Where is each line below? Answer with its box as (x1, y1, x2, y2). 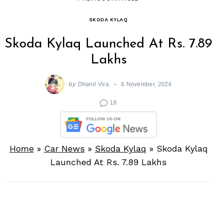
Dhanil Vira (77, 81, 109, 88)
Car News (44, 143, 85, 154)
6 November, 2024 (121, 81, 172, 88)
